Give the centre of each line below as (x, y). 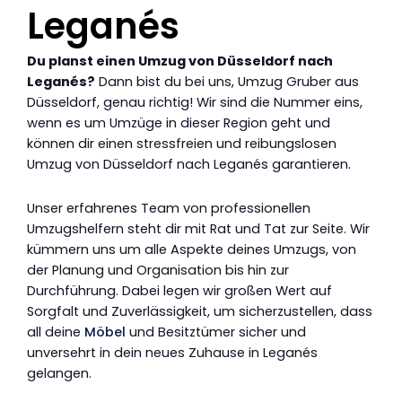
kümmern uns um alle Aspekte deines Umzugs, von (192, 249)
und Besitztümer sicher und (216, 332)
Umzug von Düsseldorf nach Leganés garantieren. (189, 165)
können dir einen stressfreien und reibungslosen (182, 144)
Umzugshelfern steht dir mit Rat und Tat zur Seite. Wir (198, 228)
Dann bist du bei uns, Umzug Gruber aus (227, 82)
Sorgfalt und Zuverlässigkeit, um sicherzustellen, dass (200, 311)
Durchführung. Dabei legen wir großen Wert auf (179, 290)
